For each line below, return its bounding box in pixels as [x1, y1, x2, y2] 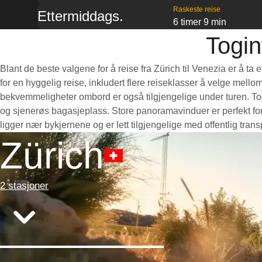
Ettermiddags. [37, 8, 123, 24]
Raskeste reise [173, 5, 220, 13]
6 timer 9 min [173, 17, 226, 27]
